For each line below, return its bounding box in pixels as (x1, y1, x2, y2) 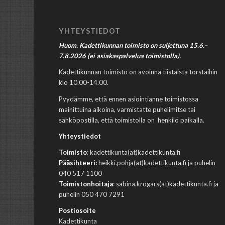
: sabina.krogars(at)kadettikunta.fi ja (113, 179, 219, 188)
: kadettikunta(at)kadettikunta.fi (87, 148, 181, 156)
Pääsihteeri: (59, 158, 99, 167)
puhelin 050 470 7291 (59, 190, 125, 198)
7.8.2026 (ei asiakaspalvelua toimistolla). (59, 52, 181, 60)
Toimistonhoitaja (59, 179, 114, 188)
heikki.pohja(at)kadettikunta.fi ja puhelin (98, 158, 216, 167)
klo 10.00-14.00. (59, 78, 109, 87)
